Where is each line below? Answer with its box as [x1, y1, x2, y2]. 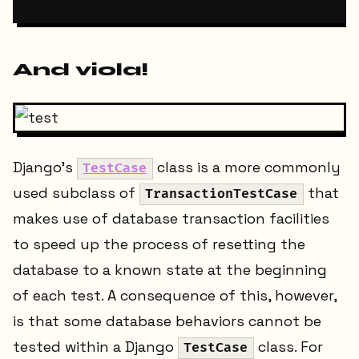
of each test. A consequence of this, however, [13, 286, 337, 305]
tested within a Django [13, 337, 178, 357]
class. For [253, 337, 323, 357]
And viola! [13, 59, 148, 81]
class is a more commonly [152, 158, 341, 177]
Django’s [13, 158, 77, 177]
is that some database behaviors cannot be [13, 312, 321, 331]
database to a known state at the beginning [13, 260, 327, 280]
